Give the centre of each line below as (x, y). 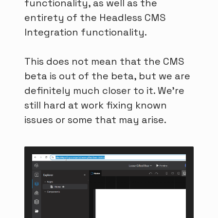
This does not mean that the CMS (104, 62)
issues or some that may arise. (95, 120)
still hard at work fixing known (96, 105)
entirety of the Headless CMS (95, 18)
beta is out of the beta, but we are (107, 76)
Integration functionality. (86, 32)
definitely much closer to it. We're (104, 91)
